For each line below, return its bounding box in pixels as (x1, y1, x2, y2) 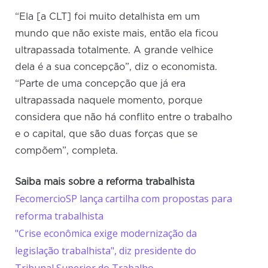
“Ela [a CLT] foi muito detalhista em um (15, 12, 200, 22)
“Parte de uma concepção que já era (15, 79, 186, 89)
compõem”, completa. (15, 146, 118, 156)
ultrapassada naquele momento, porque (15, 96, 203, 106)
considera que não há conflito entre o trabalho (15, 112, 233, 123)
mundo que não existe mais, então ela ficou (15, 29, 219, 39)
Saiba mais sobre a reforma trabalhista (15, 177, 195, 187)
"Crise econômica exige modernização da (15, 227, 197, 240)
